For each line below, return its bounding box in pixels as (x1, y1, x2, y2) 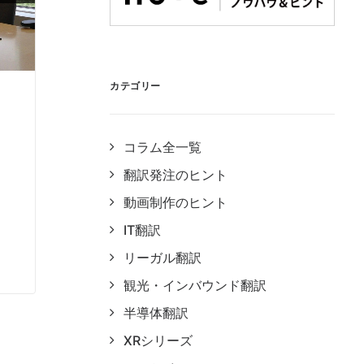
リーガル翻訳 (123, 249, 201, 266)
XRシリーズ (123, 331, 193, 349)
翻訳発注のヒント (123, 166, 227, 183)
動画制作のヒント (123, 193, 227, 210)
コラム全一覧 (123, 138, 201, 155)
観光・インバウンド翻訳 (123, 276, 266, 293)
